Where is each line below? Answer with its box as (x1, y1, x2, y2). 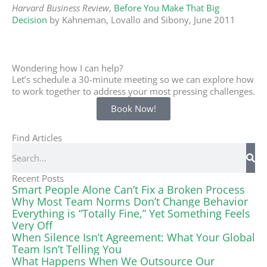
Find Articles (12, 132, 62, 144)
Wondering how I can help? (12, 62, 123, 74)
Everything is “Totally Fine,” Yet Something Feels (12, 206, 250, 221)
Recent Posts (12, 172, 64, 185)
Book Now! (111, 103, 156, 115)
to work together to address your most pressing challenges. (12, 85, 255, 98)
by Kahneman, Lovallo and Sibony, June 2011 (47, 14, 235, 26)
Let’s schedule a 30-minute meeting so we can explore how (12, 73, 254, 86)
